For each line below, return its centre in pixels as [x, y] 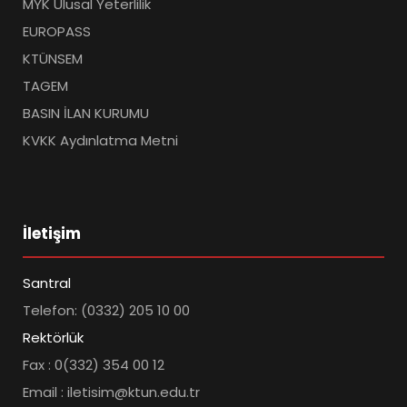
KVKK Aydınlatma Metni [100, 141]
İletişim [52, 234]
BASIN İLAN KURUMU [86, 114]
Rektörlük [53, 338]
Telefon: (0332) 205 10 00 [106, 311]
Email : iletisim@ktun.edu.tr [111, 392]
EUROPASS [57, 32]
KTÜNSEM [53, 59]
